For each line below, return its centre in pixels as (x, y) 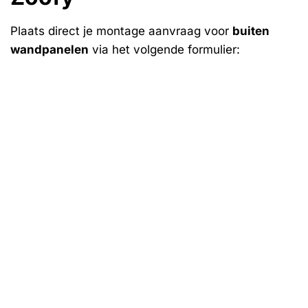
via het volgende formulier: (164, 50)
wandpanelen (49, 50)
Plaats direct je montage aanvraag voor (121, 31)
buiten (251, 31)
